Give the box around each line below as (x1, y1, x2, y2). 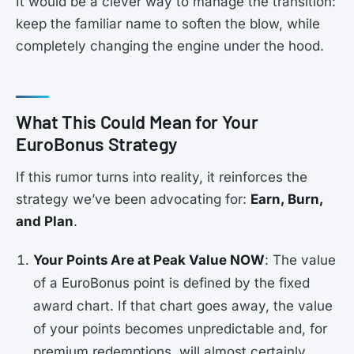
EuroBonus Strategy (16, 133, 178, 156)
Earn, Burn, (250, 191, 323, 208)
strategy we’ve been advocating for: (16, 191, 250, 208)
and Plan (16, 213, 73, 230)
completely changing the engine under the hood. (16, 37, 324, 54)
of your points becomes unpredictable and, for (33, 321, 328, 337)
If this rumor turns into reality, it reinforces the (16, 169, 307, 186)
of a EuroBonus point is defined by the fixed (33, 275, 311, 292)
